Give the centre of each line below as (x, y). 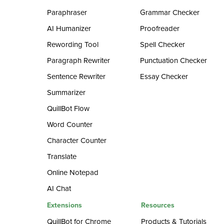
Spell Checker (163, 44)
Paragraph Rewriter (79, 60)
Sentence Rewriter (76, 76)
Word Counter (70, 124)
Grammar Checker (170, 12)
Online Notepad (73, 172)
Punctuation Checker (174, 60)
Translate (62, 156)
